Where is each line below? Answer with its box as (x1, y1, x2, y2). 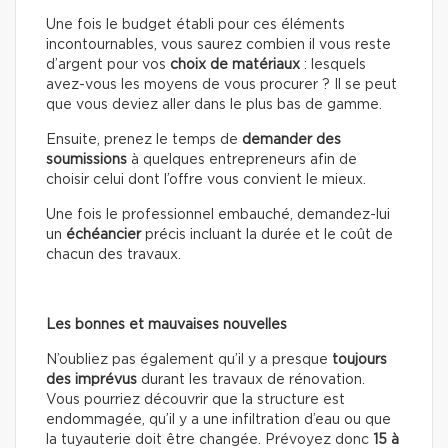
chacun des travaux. (46, 248, 181, 263)
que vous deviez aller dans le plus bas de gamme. (46, 98, 382, 113)
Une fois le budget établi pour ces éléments (46, 18, 345, 33)
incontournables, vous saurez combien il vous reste (46, 38, 391, 53)
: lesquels (300, 58, 366, 73)
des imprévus (46, 373, 137, 388)
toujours (332, 353, 387, 368)
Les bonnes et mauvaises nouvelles (46, 318, 287, 333)
